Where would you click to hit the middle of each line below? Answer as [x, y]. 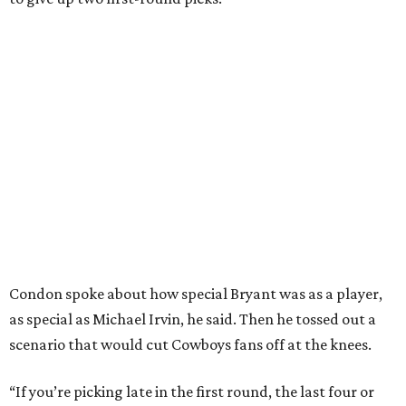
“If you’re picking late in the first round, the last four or [192, 391]
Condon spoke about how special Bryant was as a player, [196, 294]
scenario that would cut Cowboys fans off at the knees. [190, 344]
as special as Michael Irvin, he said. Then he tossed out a [193, 319]
